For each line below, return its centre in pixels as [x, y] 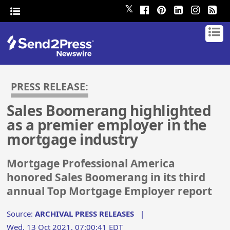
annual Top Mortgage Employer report [110, 191]
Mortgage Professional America [91, 164]
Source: [21, 213]
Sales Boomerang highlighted [109, 111]
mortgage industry [72, 139]
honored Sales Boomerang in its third [106, 177]
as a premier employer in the [107, 125]
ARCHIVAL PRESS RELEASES [85, 213]
